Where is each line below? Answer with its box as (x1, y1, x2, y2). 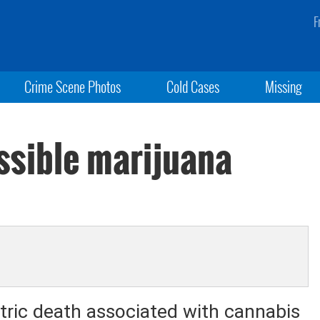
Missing (265, 76, 303, 97)
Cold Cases (166, 76, 219, 97)
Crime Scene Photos (24, 76, 121, 97)
